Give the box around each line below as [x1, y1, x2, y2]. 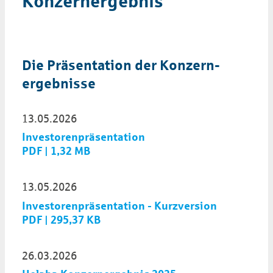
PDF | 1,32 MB [22, 145, 91, 158]
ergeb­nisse [22, 75, 96, 91]
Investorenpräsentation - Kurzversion [22, 199, 217, 212]
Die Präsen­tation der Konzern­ [22, 57, 220, 73]
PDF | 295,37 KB [22, 213, 101, 226]
